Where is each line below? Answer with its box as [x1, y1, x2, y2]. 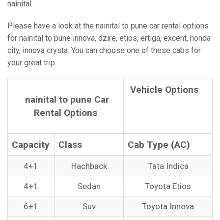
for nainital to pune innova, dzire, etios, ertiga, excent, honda [7, 33, 211, 43]
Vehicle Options [128, 84, 198, 95]
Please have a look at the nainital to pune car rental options [7, 21, 209, 30]
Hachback [71, 161, 107, 171]
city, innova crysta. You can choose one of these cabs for [7, 46, 201, 55]
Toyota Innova [142, 201, 194, 211]
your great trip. [7, 58, 56, 67]
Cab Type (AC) [128, 139, 190, 150]
